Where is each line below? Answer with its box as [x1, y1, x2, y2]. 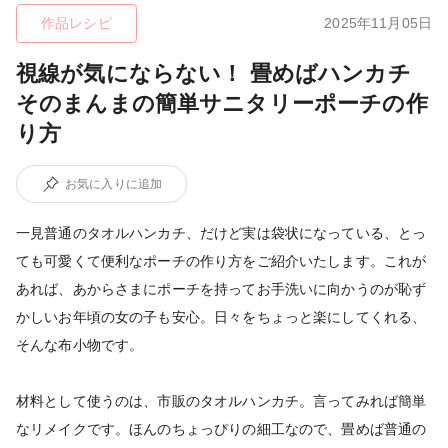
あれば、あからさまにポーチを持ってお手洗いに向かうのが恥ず [16, 280, 427, 297]
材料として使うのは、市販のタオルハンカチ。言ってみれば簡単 [16, 392, 427, 409]
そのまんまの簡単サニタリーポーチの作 [16, 90, 428, 116]
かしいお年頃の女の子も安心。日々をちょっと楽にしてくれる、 [16, 308, 427, 325]
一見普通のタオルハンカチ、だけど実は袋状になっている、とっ [16, 224, 427, 241]
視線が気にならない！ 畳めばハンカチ [16, 60, 411, 86]
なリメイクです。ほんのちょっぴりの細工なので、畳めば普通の [16, 420, 427, 437]
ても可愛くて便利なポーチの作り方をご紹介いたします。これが [16, 252, 427, 269]
